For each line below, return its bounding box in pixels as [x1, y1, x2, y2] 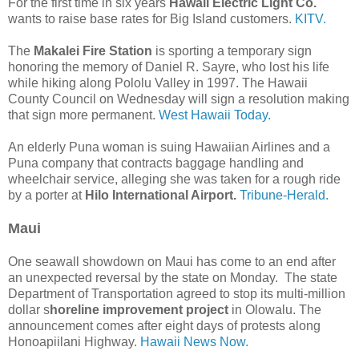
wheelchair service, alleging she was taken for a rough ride [8, 171, 341, 186]
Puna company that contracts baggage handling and [8, 155, 304, 170]
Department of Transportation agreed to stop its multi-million [8, 286, 345, 301]
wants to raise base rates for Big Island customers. [8, 11, 295, 26]
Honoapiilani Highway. [8, 334, 140, 349]
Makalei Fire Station [34, 43, 152, 58]
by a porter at [8, 188, 85, 202]
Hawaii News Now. [140, 334, 248, 349]
